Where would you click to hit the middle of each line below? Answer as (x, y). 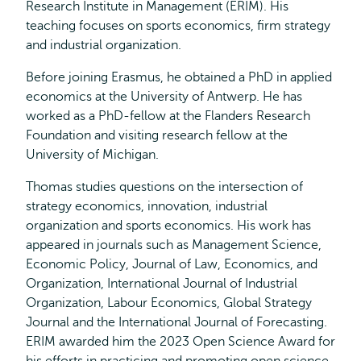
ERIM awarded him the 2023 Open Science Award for (180, 342)
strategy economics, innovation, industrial (147, 206)
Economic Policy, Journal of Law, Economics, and (172, 264)
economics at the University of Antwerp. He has (164, 97)
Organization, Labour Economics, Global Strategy (169, 303)
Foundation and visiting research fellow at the (157, 135)
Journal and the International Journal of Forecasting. (176, 322)
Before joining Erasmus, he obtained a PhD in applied (179, 77)
